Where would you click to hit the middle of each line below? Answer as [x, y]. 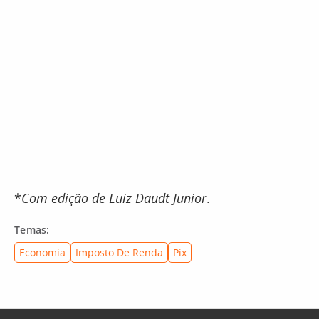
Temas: [32, 230]
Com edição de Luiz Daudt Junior [114, 198]
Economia [42, 252]
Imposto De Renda [119, 252]
